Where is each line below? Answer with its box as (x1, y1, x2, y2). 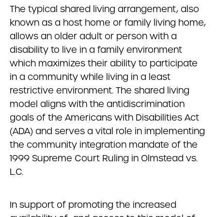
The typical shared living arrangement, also (10, 3, 199, 15)
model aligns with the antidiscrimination (10, 98, 185, 109)
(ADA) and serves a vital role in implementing (10, 125, 205, 137)
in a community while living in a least (10, 71, 170, 82)
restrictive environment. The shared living (10, 85, 189, 96)
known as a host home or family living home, (10, 17, 206, 28)
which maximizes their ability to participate (10, 58, 198, 69)
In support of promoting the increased (10, 199, 176, 210)
